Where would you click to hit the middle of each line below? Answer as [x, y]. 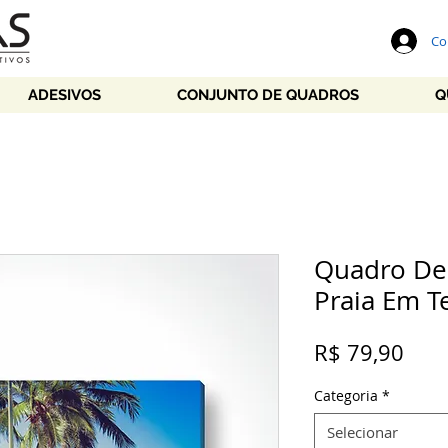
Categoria [346, 395]
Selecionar [362, 432]
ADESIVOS [64, 95]
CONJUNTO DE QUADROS [268, 95]
